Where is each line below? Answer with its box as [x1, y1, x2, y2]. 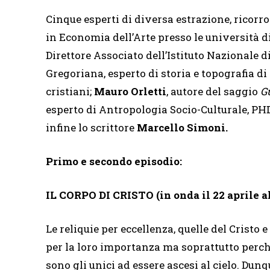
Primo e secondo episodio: [46, 154, 182, 168]
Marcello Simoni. [137, 120, 228, 134]
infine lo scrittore [46, 120, 137, 134]
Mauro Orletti [94, 84, 166, 98]
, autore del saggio [166, 84, 260, 98]
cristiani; [46, 84, 94, 98]
